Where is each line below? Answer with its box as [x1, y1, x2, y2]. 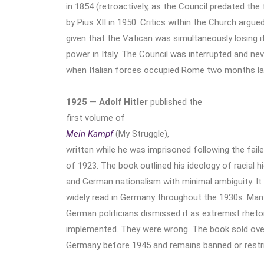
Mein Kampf [66, 128, 113, 139]
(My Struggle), [113, 128, 169, 139]
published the [148, 96, 202, 107]
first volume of [66, 112, 125, 123]
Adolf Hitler [99, 96, 148, 107]
